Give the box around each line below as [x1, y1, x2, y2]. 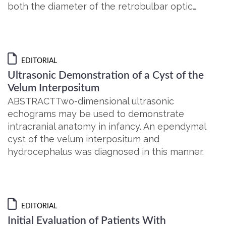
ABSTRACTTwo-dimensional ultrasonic [8, 96, 174, 106]
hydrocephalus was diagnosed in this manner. [8, 146, 204, 157]
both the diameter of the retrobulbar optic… [8, 1, 196, 12]
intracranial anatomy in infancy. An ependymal [8, 121, 206, 132]
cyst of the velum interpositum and [8, 134, 159, 144]
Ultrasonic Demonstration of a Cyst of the [8, 70, 204, 81]
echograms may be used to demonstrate [8, 108, 184, 119]
